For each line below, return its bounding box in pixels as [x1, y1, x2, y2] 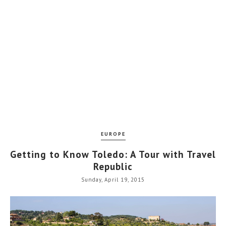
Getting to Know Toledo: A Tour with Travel [10, 148, 216, 161]
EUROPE [100, 131, 126, 138]
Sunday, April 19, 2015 [81, 176, 145, 183]
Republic [93, 160, 133, 173]
